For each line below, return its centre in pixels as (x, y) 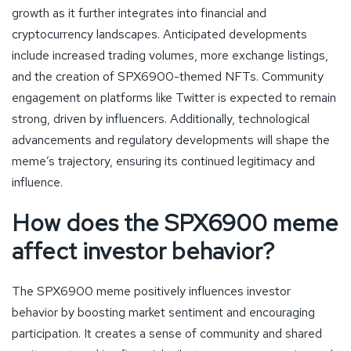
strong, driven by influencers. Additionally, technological (161, 118)
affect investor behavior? (143, 250)
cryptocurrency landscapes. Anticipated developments (159, 34)
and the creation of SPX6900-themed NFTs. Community (168, 76)
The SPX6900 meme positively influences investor (151, 291)
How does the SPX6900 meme (175, 222)
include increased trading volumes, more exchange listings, (170, 55)
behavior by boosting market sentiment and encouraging (163, 312)
